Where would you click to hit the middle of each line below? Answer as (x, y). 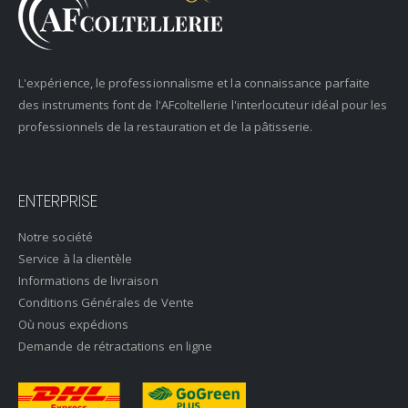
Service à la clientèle (76, 258)
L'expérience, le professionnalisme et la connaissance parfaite (194, 82)
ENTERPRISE (58, 200)
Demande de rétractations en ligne (116, 346)
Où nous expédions (74, 324)
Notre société (56, 236)
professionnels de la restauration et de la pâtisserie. (166, 126)
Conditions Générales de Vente (106, 302)
